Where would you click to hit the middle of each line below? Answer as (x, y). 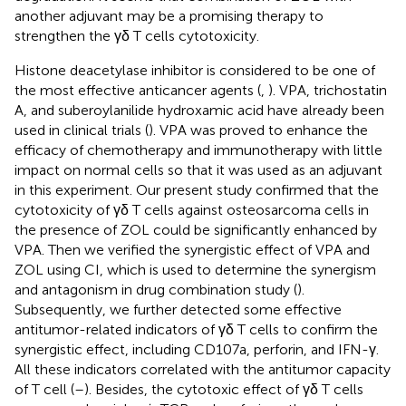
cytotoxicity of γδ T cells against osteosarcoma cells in (192, 209)
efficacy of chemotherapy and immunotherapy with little (198, 150)
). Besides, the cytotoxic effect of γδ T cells (224, 389)
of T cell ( (44, 389)
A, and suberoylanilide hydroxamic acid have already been (199, 110)
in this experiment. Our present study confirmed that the (197, 189)
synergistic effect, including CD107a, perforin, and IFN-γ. (197, 349)
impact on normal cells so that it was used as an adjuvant (198, 169)
